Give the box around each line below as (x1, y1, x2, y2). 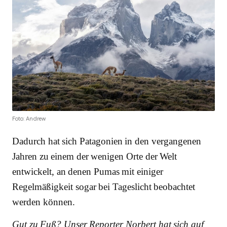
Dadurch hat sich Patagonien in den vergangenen (12, 135, 201, 146)
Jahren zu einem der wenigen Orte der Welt (12, 150, 177, 162)
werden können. (12, 196, 75, 207)
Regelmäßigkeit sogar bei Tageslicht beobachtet (12, 181, 196, 192)
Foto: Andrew (12, 115, 46, 122)
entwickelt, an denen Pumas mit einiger (12, 166, 164, 177)
